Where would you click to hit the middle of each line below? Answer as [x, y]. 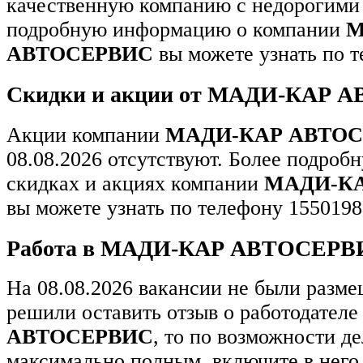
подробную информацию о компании [176, 30]
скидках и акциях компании [135, 183]
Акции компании [86, 135]
